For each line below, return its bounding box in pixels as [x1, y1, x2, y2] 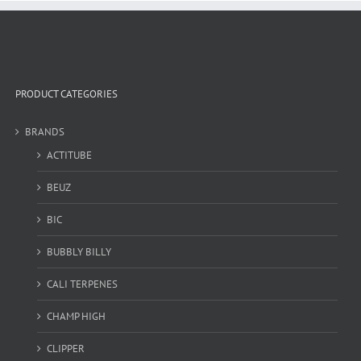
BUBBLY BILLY [46, 244, 111, 259]
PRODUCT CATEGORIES [15, 86, 118, 101]
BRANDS [24, 124, 64, 139]
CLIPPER [46, 341, 85, 355]
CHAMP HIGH [46, 309, 106, 323]
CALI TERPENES [46, 276, 118, 291]
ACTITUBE [46, 147, 92, 162]
